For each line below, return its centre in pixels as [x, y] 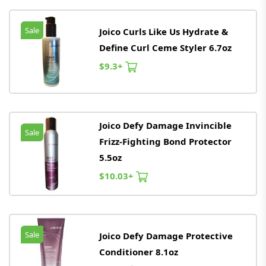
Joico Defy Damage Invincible [165, 126]
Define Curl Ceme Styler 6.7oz [165, 47]
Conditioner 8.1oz [139, 251]
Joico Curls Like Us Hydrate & [164, 31]
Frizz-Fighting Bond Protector [165, 142]
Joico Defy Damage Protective [166, 235]
